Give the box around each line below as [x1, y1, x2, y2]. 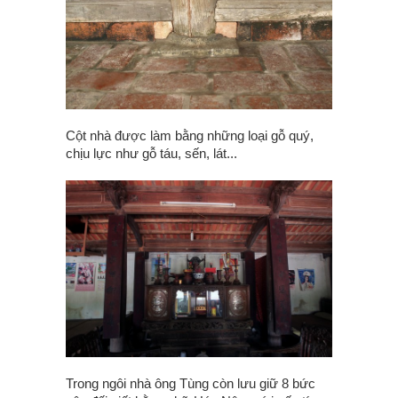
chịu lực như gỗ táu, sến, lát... [66, 146, 237, 162]
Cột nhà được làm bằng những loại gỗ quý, [66, 128, 314, 144]
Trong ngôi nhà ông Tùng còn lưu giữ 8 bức [66, 375, 315, 391]
